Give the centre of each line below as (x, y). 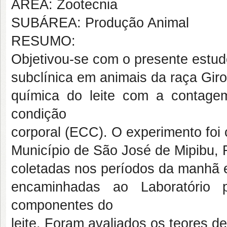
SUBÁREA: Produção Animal (100, 23)
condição (39, 114)
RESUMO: (43, 41)
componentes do (62, 205)
